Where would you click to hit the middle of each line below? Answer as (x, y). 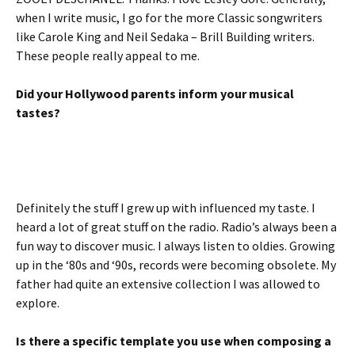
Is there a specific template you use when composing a (174, 341)
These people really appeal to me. (108, 55)
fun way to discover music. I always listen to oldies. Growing (176, 246)
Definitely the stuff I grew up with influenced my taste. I (166, 208)
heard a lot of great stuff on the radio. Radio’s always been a (176, 227)
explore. (38, 303)
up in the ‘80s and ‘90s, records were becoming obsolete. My (176, 265)
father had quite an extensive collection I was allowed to (168, 284)
